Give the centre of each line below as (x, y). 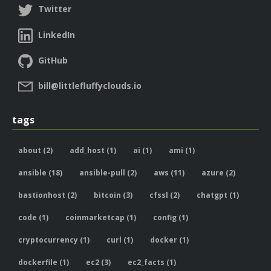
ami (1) (182, 151)
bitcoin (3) (113, 195)
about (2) (35, 151)
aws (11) (169, 173)
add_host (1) (93, 151)
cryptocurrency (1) (54, 240)
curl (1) (120, 240)
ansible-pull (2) (108, 173)
